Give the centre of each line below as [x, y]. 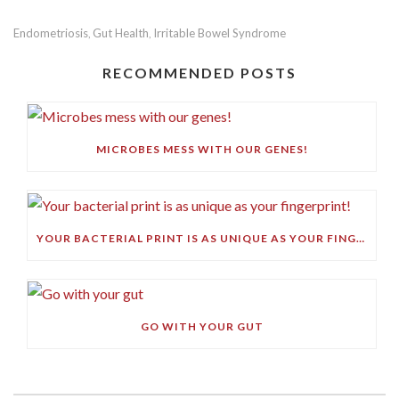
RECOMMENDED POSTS [199, 73]
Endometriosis [51, 33]
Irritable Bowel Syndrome [220, 33]
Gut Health [121, 33]
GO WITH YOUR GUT [202, 327]
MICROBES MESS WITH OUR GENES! [202, 150]
